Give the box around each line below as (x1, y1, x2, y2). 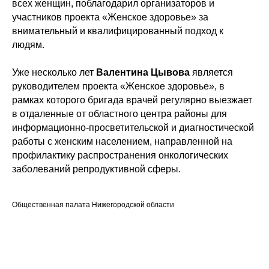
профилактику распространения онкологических (12, 150, 228, 161)
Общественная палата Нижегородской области (12, 201, 174, 210)
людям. (12, 40, 44, 50)
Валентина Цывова (96, 67, 190, 78)
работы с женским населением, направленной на (12, 136, 232, 147)
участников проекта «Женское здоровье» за (12, 12, 208, 23)
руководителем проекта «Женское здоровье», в (12, 81, 225, 92)
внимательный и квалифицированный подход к (12, 26, 223, 37)
